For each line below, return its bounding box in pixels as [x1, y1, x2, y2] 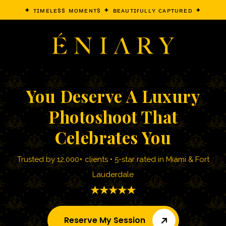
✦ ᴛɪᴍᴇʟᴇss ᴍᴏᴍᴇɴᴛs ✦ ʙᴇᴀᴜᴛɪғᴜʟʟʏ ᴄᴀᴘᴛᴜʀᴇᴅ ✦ [24, 5, 202, 15]
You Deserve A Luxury [26, 85, 200, 107]
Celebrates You [54, 126, 172, 148]
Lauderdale [92, 170, 134, 179]
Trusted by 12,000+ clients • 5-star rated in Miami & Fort [17, 155, 209, 164]
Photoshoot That [48, 105, 178, 128]
